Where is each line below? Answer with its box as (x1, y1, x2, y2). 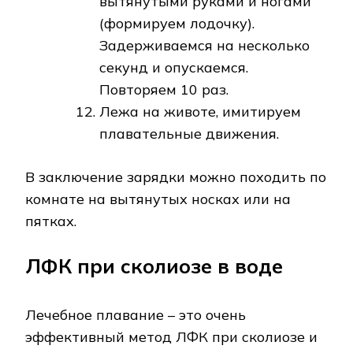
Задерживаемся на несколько (99, 35, 310, 54)
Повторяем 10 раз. (99, 80, 229, 98)
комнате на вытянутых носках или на (25, 189, 291, 208)
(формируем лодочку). (99, 13, 255, 32)
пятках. (25, 211, 76, 230)
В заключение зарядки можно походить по (25, 167, 326, 186)
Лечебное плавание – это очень (25, 305, 246, 324)
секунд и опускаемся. (99, 58, 248, 76)
